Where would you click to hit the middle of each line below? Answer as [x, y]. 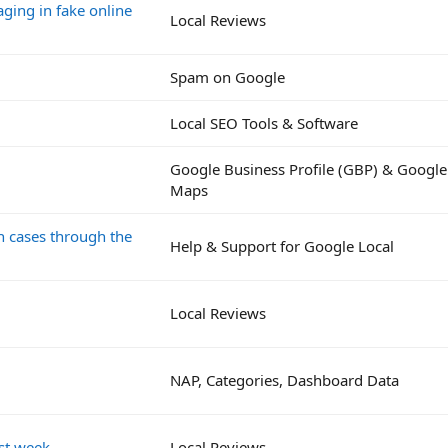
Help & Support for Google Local [282, 245]
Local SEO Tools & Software [264, 122]
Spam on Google [227, 76]
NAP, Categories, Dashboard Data [284, 379]
